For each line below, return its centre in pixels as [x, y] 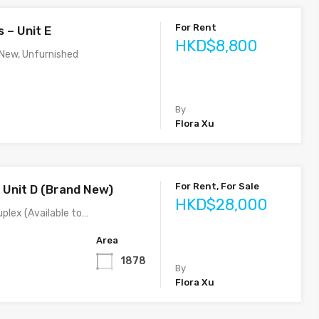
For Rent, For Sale [218, 186]
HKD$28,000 [222, 205]
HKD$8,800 [217, 46]
